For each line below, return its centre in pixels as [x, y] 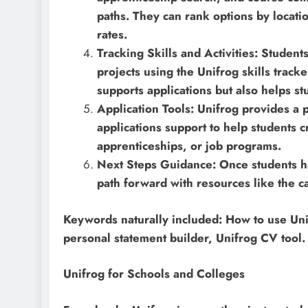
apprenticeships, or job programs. [189, 146]
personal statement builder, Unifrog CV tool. [184, 238]
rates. [112, 35]
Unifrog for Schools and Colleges [154, 274]
